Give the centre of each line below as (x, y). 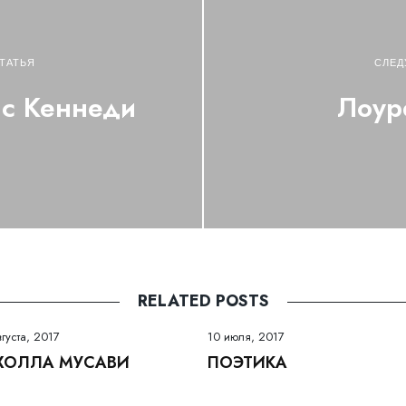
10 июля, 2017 (246, 337)
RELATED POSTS (203, 301)
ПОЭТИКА (247, 363)
